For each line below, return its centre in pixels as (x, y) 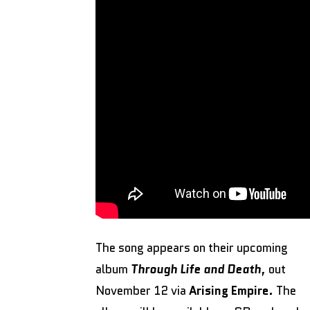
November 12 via (142, 290)
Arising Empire (229, 290)
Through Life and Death (196, 269)
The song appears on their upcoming (192, 247)
